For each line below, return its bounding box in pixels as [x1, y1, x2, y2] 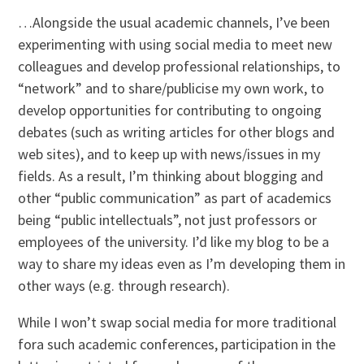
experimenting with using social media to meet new [18, 35, 333, 54]
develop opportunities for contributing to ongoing [18, 101, 323, 120]
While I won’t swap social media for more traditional [18, 313, 337, 332]
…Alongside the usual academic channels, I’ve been [18, 13, 331, 32]
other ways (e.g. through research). [18, 276, 231, 296]
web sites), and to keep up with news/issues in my [18, 145, 321, 164]
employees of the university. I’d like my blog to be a [18, 232, 330, 252]
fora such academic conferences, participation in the [18, 335, 336, 354]
